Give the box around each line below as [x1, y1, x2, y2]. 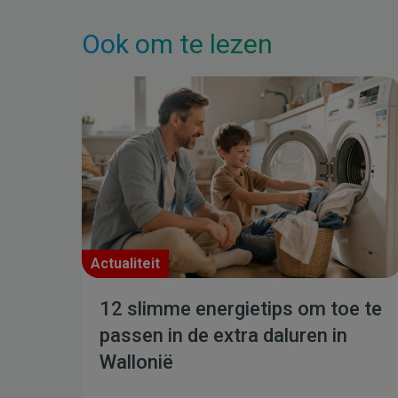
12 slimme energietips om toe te [99, 298, 382, 320]
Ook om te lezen [82, 28, 273, 60]
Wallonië [99, 351, 173, 373]
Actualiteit [91, 255, 160, 272]
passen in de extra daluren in [99, 324, 347, 346]
